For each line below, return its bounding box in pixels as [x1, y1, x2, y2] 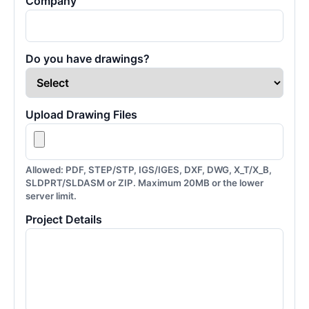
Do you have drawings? [26, 52, 150, 66]
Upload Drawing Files [26, 108, 137, 121]
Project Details [26, 212, 102, 226]
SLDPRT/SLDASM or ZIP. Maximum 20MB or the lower [26, 177, 263, 188]
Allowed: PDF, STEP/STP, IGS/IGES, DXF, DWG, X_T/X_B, [26, 164, 272, 175]
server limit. [26, 190, 77, 201]
